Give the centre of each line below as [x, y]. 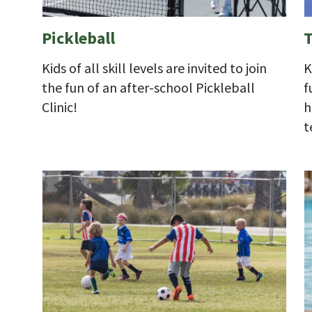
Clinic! [61, 107]
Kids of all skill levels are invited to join [154, 68]
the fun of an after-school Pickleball [148, 87]
